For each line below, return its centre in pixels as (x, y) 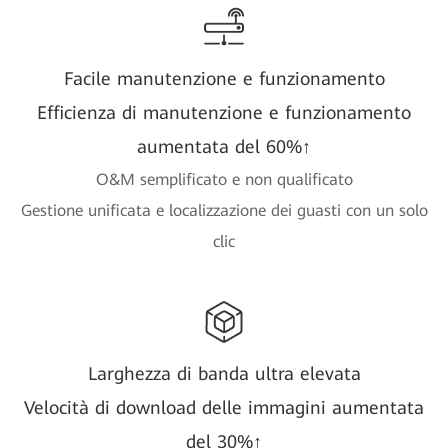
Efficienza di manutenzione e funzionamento (224, 112)
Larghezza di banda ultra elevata (224, 373)
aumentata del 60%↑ (224, 146)
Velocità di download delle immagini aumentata (224, 407)
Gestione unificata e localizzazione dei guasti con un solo (224, 210)
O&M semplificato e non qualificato (224, 179)
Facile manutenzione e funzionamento (224, 78)
